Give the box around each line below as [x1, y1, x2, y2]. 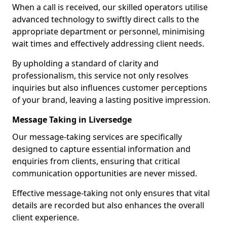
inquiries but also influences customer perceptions [12, 82, 207, 93]
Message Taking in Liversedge [12, 114, 132, 125]
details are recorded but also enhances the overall [12, 200, 204, 211]
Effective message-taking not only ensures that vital [12, 187, 210, 199]
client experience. [12, 212, 79, 223]
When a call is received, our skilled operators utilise [12, 2, 208, 13]
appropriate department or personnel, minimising [12, 26, 205, 37]
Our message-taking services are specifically [12, 131, 182, 142]
